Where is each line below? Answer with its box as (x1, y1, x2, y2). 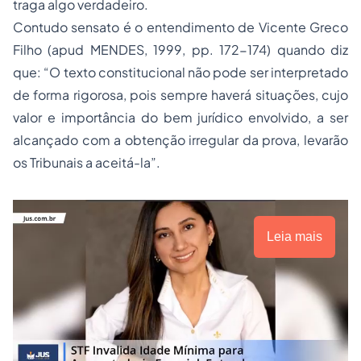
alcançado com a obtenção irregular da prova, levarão (13, 131, 348, 148)
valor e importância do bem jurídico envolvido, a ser (13, 109, 348, 126)
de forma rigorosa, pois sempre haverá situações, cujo (13, 86, 348, 103)
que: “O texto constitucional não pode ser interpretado (13, 64, 348, 81)
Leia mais (267, 230, 322, 243)
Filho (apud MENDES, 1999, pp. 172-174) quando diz (13, 41, 348, 58)
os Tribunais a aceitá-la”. (13, 154, 160, 171)
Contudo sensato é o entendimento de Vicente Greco (13, 19, 348, 35)
